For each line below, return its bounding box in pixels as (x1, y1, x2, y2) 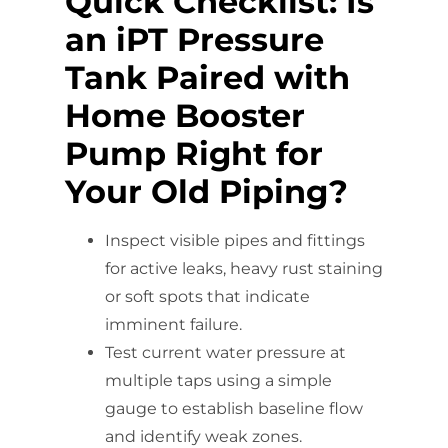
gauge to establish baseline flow (105, 398, 363, 418)
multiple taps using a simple (105, 370, 332, 390)
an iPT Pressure (65, 19, 324, 59)
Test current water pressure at (105, 342, 346, 362)
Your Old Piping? (65, 171, 348, 211)
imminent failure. (105, 314, 242, 334)
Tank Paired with (65, 57, 350, 97)
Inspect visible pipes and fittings (105, 230, 365, 250)
